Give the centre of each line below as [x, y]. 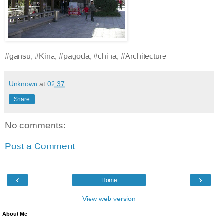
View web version [109, 198]
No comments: [35, 125]
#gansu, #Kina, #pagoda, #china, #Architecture [86, 56]
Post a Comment [40, 146]
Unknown [23, 83]
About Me [15, 213]
